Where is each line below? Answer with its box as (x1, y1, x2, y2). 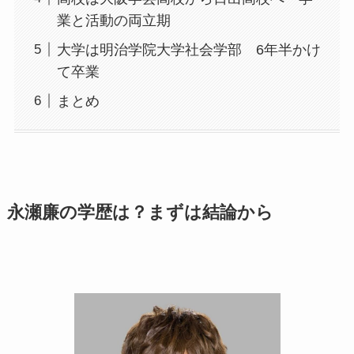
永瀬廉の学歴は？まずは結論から (6, 203, 273, 223)
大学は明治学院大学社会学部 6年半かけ (56, 41, 321, 58)
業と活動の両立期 (56, 13, 171, 28)
